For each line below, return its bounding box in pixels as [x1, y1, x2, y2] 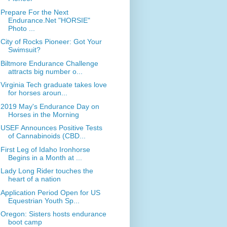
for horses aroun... [8, 89, 67, 97]
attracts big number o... [8, 67, 83, 75]
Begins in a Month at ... [8, 153, 82, 162]
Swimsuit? [8, 46, 41, 54]
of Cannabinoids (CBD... [8, 132, 86, 140]
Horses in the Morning [8, 110, 79, 119]
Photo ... [8, 24, 35, 32]
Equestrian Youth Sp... [8, 196, 80, 205]
